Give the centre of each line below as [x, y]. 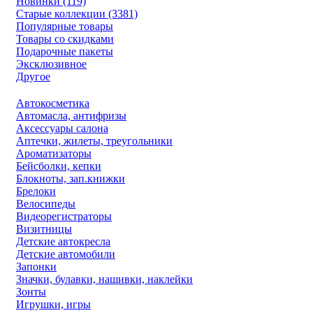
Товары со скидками [65, 38]
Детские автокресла [63, 241]
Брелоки [36, 191]
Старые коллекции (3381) [77, 13]
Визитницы [44, 228]
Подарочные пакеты [65, 51]
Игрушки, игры [53, 304]
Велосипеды [46, 203]
